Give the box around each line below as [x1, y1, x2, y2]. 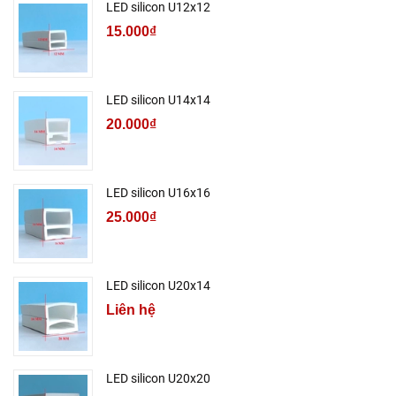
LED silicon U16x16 [106, 185, 210, 200]
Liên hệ [106, 301, 156, 317]
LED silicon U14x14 [106, 92, 210, 107]
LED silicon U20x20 [106, 370, 210, 385]
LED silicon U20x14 [106, 278, 210, 293]
